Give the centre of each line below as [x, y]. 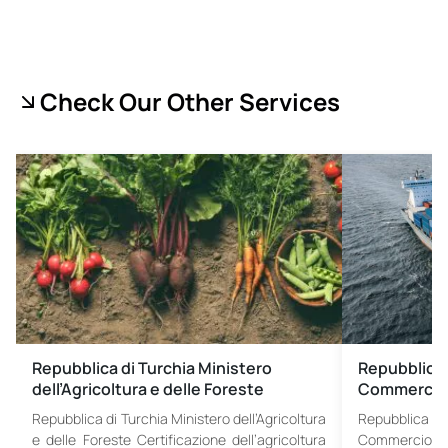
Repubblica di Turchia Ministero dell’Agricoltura [179, 418]
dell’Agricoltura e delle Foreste [148, 388]
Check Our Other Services [190, 101]
